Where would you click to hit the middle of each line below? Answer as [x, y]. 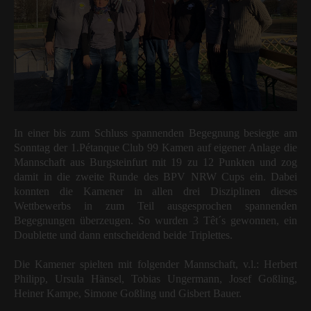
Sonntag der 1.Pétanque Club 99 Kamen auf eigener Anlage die [155, 147]
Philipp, [34, 278]
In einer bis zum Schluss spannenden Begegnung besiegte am [155, 133]
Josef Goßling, [263, 278]
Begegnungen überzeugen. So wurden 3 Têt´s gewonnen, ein [155, 220]
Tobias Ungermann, [180, 278]
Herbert [280, 264]
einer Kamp [48, 293]
